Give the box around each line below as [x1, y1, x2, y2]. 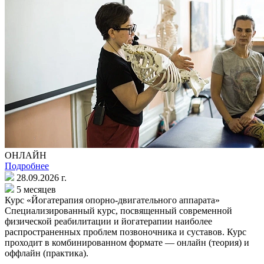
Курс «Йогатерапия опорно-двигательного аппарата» [5, 195, 220, 206]
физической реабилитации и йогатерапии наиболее [5, 216, 212, 227]
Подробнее [5, 161, 49, 171]
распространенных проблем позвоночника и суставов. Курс [5, 227, 246, 237]
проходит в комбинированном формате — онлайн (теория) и [5, 237, 249, 248]
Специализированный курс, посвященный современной [5, 206, 232, 216]
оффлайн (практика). [5, 248, 88, 259]
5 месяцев [16, 184, 56, 195]
